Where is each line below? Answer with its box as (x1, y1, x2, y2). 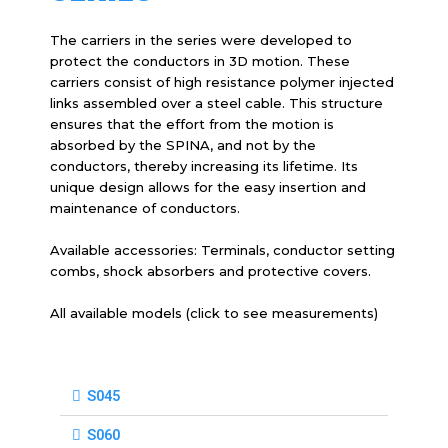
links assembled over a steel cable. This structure (50, 95, 383, 112)
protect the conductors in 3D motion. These (50, 53, 350, 70)
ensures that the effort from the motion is (50, 116, 334, 133)
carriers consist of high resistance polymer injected (50, 74, 394, 91)
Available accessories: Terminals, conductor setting (50, 242, 395, 259)
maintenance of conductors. (50, 200, 240, 217)
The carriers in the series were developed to (50, 32, 352, 49)
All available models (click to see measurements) (50, 305, 378, 322)
